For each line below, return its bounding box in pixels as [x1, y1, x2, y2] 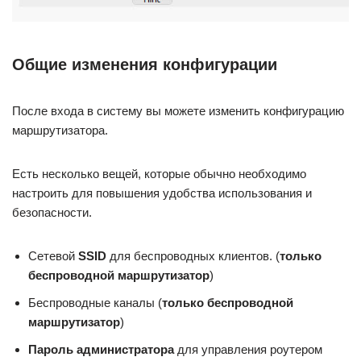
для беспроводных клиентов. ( [106, 248, 280, 263]
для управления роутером [174, 342, 322, 356]
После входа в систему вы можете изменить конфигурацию [12, 103, 344, 118]
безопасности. [12, 205, 92, 219]
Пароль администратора [28, 342, 174, 356]
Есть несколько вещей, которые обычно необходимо [12, 166, 306, 180]
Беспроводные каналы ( [28, 295, 162, 309]
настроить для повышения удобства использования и [12, 185, 312, 200]
